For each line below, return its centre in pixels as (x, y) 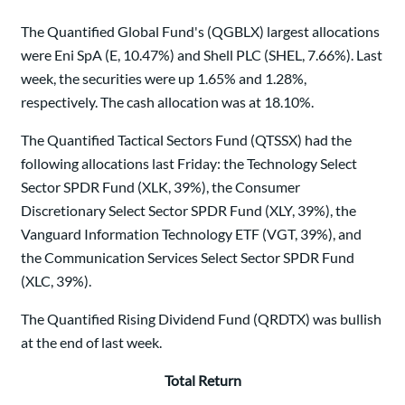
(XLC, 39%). (56, 281)
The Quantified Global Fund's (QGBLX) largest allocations (200, 32)
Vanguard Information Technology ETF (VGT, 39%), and (191, 234)
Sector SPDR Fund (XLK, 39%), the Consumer (160, 187)
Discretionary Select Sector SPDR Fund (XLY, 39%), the (188, 211)
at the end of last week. (91, 343)
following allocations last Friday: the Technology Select (189, 164)
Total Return (202, 381)
